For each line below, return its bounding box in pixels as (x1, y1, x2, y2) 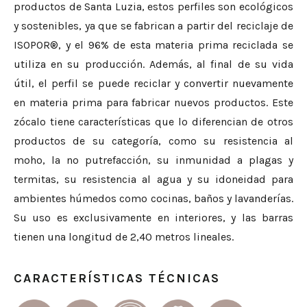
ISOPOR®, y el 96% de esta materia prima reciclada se (14, 38, 293, 52)
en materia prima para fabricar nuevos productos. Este (14, 96, 293, 110)
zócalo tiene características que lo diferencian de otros (14, 115, 293, 129)
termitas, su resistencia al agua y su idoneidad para (14, 173, 293, 186)
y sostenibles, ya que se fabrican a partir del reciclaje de (14, 19, 293, 33)
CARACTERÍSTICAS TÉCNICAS (14, 271, 220, 286)
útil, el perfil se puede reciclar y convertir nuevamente (14, 77, 293, 90)
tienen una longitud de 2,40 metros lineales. (14, 230, 234, 244)
